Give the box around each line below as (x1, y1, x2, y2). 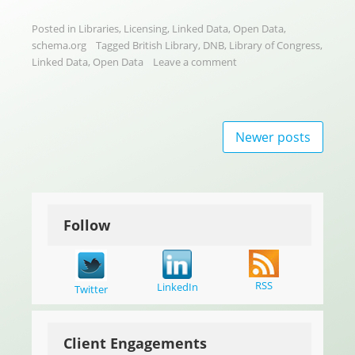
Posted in (32, 21, 78, 36)
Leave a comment (153, 54, 237, 69)
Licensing (124, 21, 167, 36)
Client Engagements (63, 333, 207, 353)
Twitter (74, 281, 108, 296)
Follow (63, 215, 110, 235)
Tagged (96, 37, 132, 52)
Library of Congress (229, 37, 320, 52)
